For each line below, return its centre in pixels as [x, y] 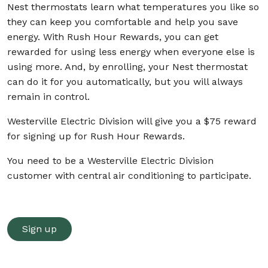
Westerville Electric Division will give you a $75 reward [132, 121]
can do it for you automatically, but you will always [125, 81]
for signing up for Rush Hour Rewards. [96, 136]
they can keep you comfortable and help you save [123, 22]
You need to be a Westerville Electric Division [110, 160]
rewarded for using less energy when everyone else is [131, 51]
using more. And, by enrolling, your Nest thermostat [127, 66]
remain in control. [48, 96]
